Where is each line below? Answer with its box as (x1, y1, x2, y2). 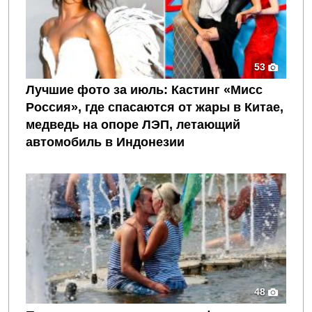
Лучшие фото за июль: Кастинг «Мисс (26, 83, 263, 97)
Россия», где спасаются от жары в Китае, (26, 100, 283, 115)
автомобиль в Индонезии (26, 135, 185, 150)
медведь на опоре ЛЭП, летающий (26, 118, 240, 132)
